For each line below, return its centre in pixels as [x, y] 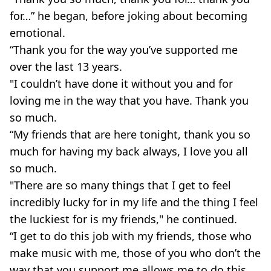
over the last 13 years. [66, 67]
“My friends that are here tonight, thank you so [130, 134]
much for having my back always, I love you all [129, 151]
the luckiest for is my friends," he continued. [123, 219]
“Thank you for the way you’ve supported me [124, 50]
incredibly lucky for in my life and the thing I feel [134, 202]
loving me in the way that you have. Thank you [129, 100]
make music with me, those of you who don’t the [135, 253]
